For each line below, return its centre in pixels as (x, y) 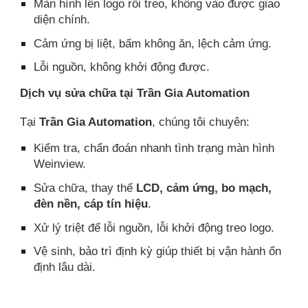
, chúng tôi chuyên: (201, 121)
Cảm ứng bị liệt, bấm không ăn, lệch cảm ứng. (153, 43)
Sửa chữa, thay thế (85, 187)
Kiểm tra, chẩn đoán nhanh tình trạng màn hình (154, 148)
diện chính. (62, 19)
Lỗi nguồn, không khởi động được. (122, 67)
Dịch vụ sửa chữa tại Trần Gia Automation (135, 92)
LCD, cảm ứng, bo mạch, (204, 187)
